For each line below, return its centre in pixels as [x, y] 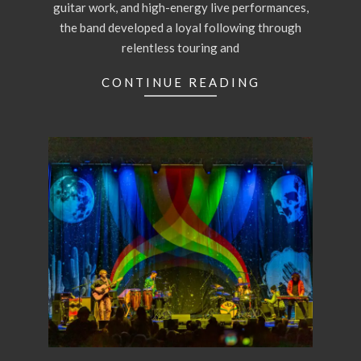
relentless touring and [180, 47]
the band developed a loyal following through [180, 27]
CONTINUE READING [180, 82]
